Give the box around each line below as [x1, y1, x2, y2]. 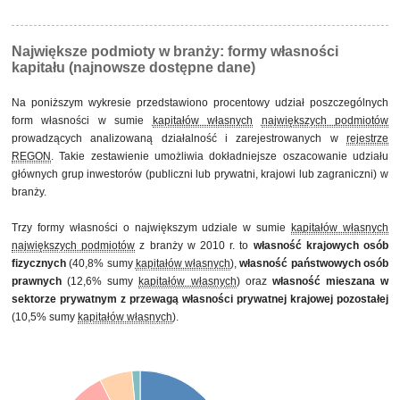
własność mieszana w [271, 275, 388, 287]
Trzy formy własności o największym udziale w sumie [12, 221, 292, 234]
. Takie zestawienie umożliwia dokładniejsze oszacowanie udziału [51, 150, 388, 162]
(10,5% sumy [12, 311, 78, 323]
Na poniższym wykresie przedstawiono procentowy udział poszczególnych [12, 96, 388, 109]
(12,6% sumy [62, 275, 139, 287]
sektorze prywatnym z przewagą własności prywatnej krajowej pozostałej [12, 293, 388, 305]
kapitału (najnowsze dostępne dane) [12, 60, 255, 75]
